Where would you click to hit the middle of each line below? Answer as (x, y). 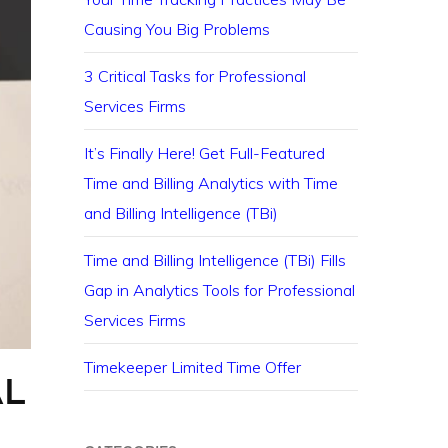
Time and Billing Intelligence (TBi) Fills (215, 260)
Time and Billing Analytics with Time (211, 183)
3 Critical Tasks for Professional (195, 76)
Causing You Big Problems (177, 29)
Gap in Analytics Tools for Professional (220, 290)
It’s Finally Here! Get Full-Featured (205, 153)
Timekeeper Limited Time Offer (193, 367)
